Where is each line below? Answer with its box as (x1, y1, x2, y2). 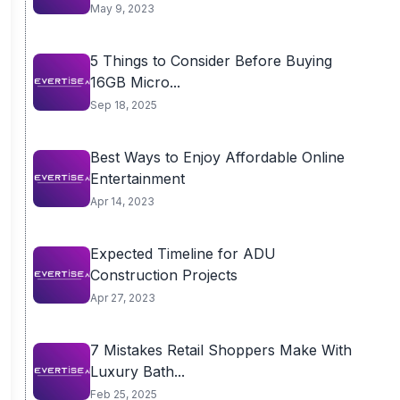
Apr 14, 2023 (89, 195, 154, 208)
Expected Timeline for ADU (89, 245, 276, 262)
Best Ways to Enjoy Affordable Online (89, 148, 345, 166)
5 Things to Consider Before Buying (89, 52, 332, 70)
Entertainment (89, 170, 185, 187)
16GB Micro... (89, 73, 180, 91)
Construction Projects (89, 266, 237, 284)
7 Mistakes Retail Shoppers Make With (89, 341, 352, 359)
